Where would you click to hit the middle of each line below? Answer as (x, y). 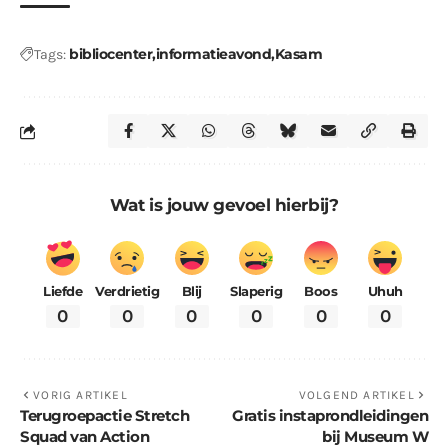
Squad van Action (84, 436)
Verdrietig (127, 292)
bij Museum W (375, 436)
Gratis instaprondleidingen (330, 415)
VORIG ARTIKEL (80, 394)
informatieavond (213, 54)
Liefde (63, 292)
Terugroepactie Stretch (104, 415)
